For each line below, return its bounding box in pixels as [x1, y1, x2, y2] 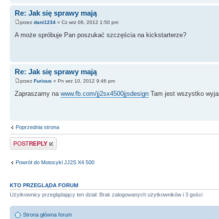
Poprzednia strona [16, 124, 59, 130]
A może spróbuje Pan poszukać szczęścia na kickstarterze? [15, 31, 186, 39]
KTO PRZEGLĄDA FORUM [10, 182, 78, 188]
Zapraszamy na [15, 90, 61, 98]
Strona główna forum [23, 212, 72, 218]
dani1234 [34, 20, 56, 25]
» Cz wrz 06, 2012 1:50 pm [56, 20, 118, 25]
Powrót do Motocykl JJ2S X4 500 [16, 159, 94, 166]
